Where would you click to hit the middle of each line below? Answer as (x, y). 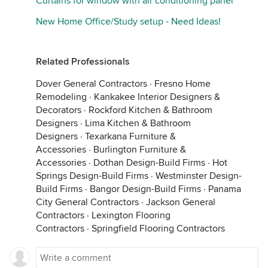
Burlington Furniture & (140, 150)
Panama (225, 189)
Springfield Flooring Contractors (158, 229)
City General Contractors (87, 202)
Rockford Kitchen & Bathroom (150, 110)
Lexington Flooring (131, 216)
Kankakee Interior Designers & (157, 97)
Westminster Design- (199, 176)
